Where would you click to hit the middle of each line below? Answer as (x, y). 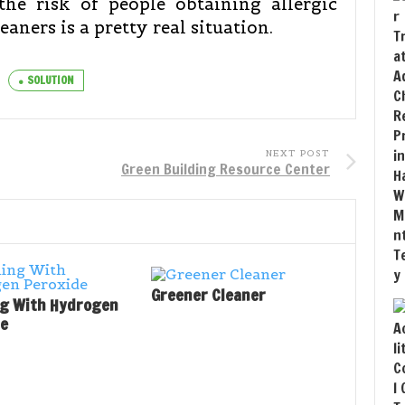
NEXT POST (298, 153)
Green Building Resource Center (226, 169)
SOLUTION (51, 80)
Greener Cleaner (208, 295)
